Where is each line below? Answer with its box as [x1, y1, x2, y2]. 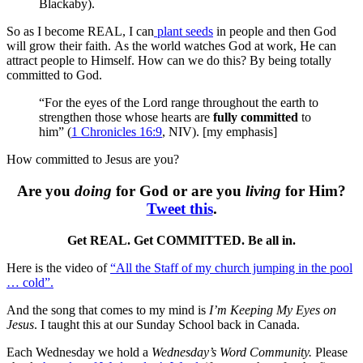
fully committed [213, 110, 298, 125]
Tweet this [146, 199, 213, 217]
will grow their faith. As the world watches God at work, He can [6, 39, 336, 53]
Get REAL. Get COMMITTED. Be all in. [67, 233, 296, 247]
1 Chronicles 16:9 [71, 125, 162, 139]
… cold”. [6, 275, 53, 289]
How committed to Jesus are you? [6, 152, 179, 167]
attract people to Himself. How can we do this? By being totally [6, 53, 331, 68]
